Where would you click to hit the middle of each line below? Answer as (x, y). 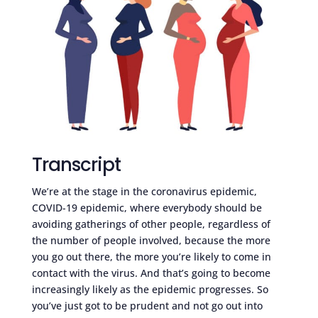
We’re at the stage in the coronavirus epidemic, (144, 192)
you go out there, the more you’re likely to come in (151, 257)
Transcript (76, 165)
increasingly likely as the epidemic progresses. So (150, 290)
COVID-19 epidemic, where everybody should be (147, 208)
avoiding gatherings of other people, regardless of (151, 224)
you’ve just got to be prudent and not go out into (147, 306)
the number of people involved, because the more (151, 241)
